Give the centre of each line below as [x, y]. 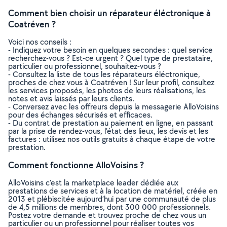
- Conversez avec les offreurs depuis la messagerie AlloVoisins [113, 107]
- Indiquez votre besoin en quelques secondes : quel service [110, 50]
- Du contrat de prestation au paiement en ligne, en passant [111, 123]
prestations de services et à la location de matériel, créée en [113, 191]
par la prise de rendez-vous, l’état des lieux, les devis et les [108, 131]
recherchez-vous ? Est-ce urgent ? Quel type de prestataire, [110, 58]
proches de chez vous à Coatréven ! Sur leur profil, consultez [111, 82]
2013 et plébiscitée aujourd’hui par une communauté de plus [112, 199]
